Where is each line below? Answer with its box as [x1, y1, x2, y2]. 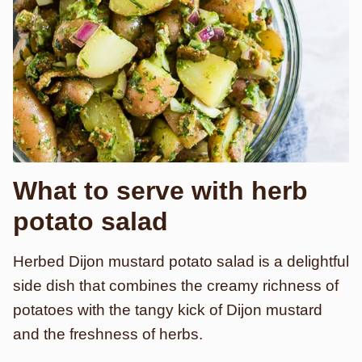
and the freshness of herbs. [13, 326, 203, 343]
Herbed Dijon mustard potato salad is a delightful [13, 253, 349, 270]
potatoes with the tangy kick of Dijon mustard [13, 301, 322, 318]
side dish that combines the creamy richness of [13, 277, 339, 294]
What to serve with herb [13, 176, 308, 205]
